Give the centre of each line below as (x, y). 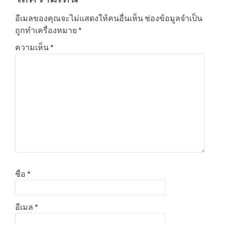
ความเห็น (33, 47)
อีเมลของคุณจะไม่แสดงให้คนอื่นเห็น (79, 18)
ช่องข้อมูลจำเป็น (174, 18)
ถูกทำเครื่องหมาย (47, 30)
